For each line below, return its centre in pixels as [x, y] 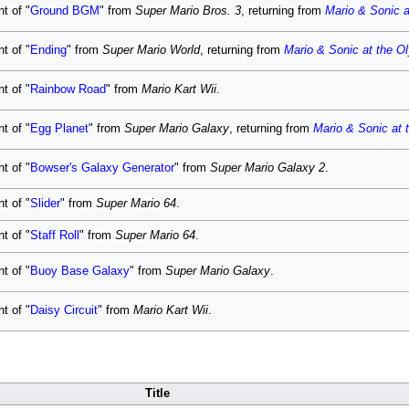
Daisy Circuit [63, 310]
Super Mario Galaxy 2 [267, 168]
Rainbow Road [68, 89]
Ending [48, 50]
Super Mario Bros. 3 [188, 11]
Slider [45, 204]
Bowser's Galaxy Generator [102, 168]
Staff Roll [54, 236]
